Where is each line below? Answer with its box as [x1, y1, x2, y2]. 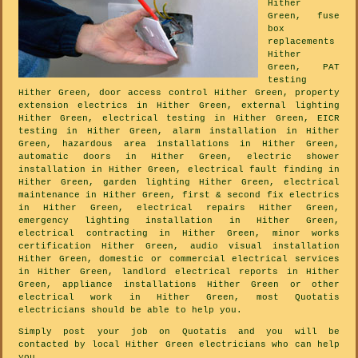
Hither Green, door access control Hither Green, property [18, 87, 340, 97]
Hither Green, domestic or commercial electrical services [18, 253, 340, 264]
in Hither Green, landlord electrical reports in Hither [18, 266, 340, 276]
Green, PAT [268, 62, 340, 72]
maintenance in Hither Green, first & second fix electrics [18, 189, 340, 200]
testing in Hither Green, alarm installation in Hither [18, 125, 340, 136]
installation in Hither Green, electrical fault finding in [18, 164, 340, 174]
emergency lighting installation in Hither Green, [18, 215, 340, 225]
